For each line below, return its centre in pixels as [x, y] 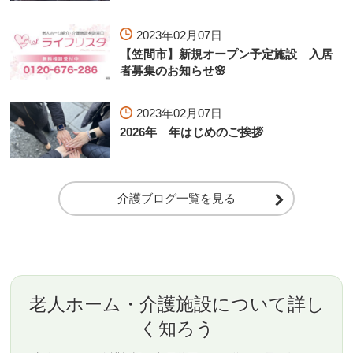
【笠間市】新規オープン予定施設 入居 [227, 54]
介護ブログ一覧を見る [176, 198]
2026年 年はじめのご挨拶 [192, 132]
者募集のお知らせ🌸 [173, 70]
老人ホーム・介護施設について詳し [176, 304]
